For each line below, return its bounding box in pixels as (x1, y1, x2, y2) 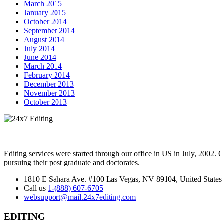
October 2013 (24, 97, 67, 106)
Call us (24, 183, 48, 192)
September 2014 (24, 26, 75, 35)
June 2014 (24, 53, 56, 61)
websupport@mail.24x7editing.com (24, 192, 136, 201)
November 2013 (24, 88, 75, 97)
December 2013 (24, 79, 74, 88)
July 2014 (24, 44, 55, 53)
